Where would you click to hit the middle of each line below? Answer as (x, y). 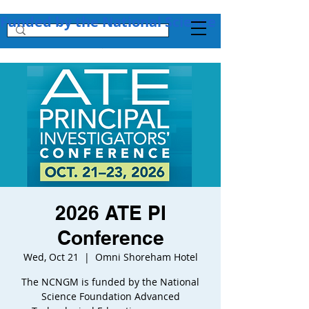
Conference (110, 238)
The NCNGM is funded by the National (110, 282)
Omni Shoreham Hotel (146, 257)
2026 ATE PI (110, 213)
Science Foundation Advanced (110, 296)
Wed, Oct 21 (51, 257)
